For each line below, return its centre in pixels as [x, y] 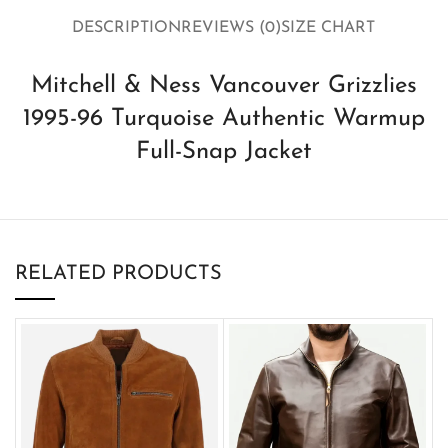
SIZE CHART [328, 28]
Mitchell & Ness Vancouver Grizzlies [223, 85]
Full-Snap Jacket [223, 151]
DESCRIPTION [127, 28]
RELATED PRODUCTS [118, 273]
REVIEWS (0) [231, 28]
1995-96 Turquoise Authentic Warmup [223, 118]
